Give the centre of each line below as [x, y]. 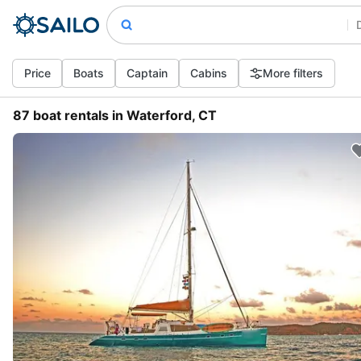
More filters [293, 73]
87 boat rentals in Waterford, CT [115, 115]
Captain [147, 73]
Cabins [209, 73]
